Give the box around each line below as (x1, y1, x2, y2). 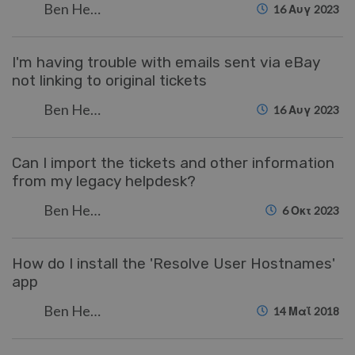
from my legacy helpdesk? (12, 172, 196, 190)
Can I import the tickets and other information (12, 154, 334, 172)
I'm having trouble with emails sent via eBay (12, 53, 320, 71)
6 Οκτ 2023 (282, 204, 339, 217)
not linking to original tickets (12, 71, 207, 90)
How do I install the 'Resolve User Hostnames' (12, 254, 335, 273)
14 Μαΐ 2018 (273, 304, 339, 318)
